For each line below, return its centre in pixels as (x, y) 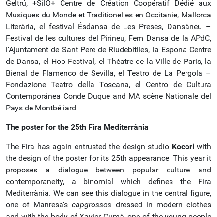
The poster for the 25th (46, 127)
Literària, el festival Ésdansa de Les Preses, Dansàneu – (108, 26)
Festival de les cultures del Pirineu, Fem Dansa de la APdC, (108, 38)
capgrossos (92, 205)
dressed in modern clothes (162, 205)
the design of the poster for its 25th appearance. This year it (108, 158)
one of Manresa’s (39, 205)
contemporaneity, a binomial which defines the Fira (108, 181)
